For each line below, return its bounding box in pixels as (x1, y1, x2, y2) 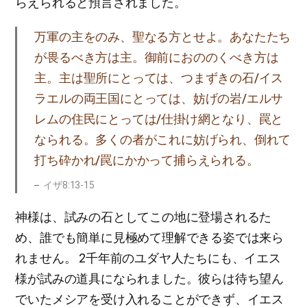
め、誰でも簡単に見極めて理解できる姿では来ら (15, 230, 284, 245)
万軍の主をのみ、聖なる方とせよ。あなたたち (34, 29, 291, 44)
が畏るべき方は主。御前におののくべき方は (34, 50, 279, 64)
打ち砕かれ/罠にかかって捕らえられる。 (34, 153, 259, 167)
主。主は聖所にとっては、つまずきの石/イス (34, 71, 284, 85)
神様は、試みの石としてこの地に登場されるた (15, 210, 272, 224)
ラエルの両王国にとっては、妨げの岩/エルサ (34, 91, 284, 106)
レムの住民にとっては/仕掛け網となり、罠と (34, 112, 284, 126)
